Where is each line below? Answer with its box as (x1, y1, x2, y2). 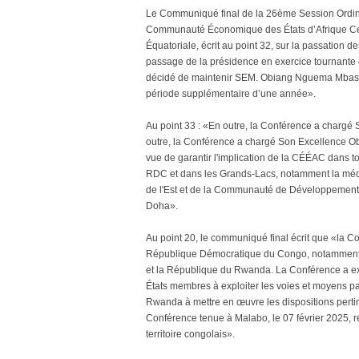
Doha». (146, 200, 178, 212)
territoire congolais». (146, 329, 235, 340)
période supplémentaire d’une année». (146, 88, 316, 99)
